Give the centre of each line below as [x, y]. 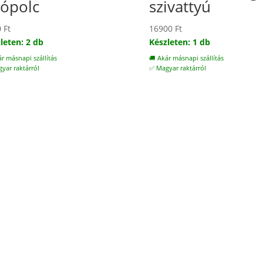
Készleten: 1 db [179, 42]
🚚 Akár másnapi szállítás [186, 58]
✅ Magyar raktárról [177, 68]
